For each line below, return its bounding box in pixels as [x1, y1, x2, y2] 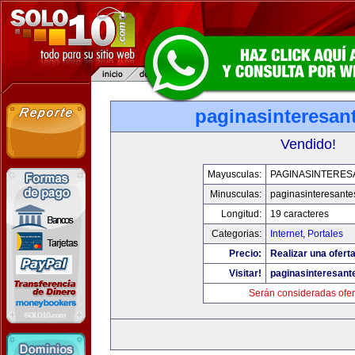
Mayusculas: [208, 169, 261, 180]
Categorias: [212, 228, 261, 239]
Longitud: [221, 208, 261, 219]
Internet [270, 228, 303, 239]
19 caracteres [270, 208, 329, 219]
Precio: [229, 248, 261, 259]
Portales [307, 228, 343, 239]
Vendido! [281, 136, 336, 152]
